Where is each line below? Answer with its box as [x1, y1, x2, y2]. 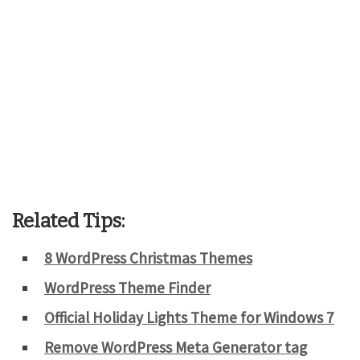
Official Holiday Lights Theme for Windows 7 [44, 307, 334, 327]
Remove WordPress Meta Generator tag [44, 337, 307, 357]
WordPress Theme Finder [44, 277, 211, 297]
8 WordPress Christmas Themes [44, 247, 252, 268]
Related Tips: [12, 209, 125, 232]
